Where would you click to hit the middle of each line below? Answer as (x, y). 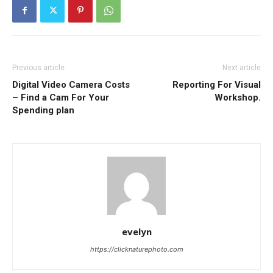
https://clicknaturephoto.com (136, 250)
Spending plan (43, 111)
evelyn (136, 232)
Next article (242, 68)
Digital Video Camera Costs (71, 85)
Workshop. (238, 98)
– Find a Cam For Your (61, 98)
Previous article (38, 68)
